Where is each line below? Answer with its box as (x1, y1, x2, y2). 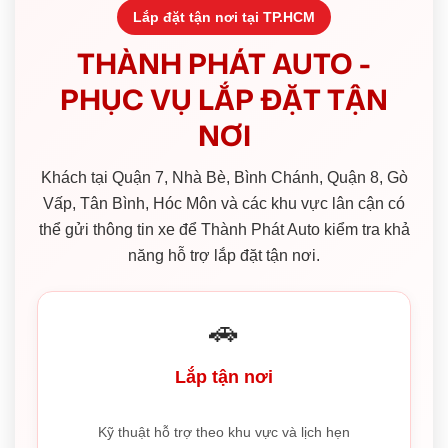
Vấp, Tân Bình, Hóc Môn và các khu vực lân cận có (43, 194, 405, 212)
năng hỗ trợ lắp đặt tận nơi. (128, 246, 320, 264)
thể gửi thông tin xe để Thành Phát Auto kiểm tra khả (38, 220, 410, 238)
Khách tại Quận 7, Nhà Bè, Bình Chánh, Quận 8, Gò (40, 168, 408, 186)
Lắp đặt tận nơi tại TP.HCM (133, 8, 315, 25)
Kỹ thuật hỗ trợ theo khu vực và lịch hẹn (98, 423, 350, 440)
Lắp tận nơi (175, 366, 273, 387)
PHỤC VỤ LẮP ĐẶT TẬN (60, 78, 388, 119)
